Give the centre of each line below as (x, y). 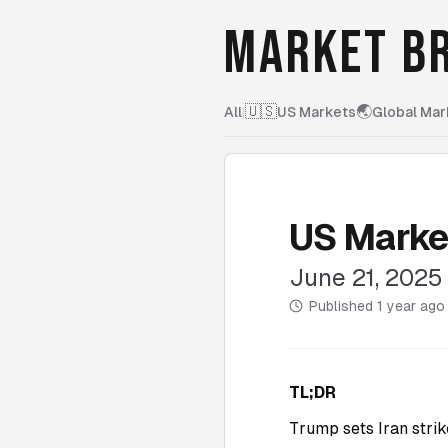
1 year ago (411, 306)
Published (343, 306)
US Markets (316, 112)
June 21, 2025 (366, 277)
